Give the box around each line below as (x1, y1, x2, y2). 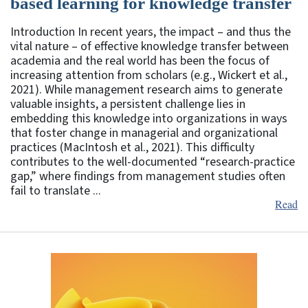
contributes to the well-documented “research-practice (10, 153, 295, 170)
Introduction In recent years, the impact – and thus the (10, 23, 291, 41)
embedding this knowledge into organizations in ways (10, 109, 287, 127)
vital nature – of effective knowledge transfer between (10, 37, 289, 55)
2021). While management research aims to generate (10, 80, 283, 98)
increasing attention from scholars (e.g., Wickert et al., (10, 66, 287, 84)
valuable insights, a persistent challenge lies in (10, 95, 245, 113)
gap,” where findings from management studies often (10, 167, 285, 185)
